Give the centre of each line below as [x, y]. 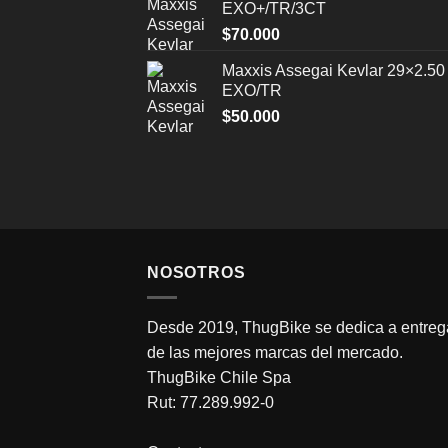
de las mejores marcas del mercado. [275, 352]
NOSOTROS [196, 273]
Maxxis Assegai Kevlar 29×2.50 [333, 71]
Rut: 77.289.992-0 [210, 402]
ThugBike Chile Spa [219, 377]
